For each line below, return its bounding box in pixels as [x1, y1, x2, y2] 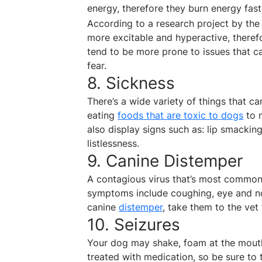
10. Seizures [87, 215, 181, 235]
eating [87, 109, 118, 122]
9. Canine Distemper [87, 151, 243, 171]
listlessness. [87, 137, 140, 150]
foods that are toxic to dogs [118, 109, 244, 122]
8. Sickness [87, 73, 175, 94]
